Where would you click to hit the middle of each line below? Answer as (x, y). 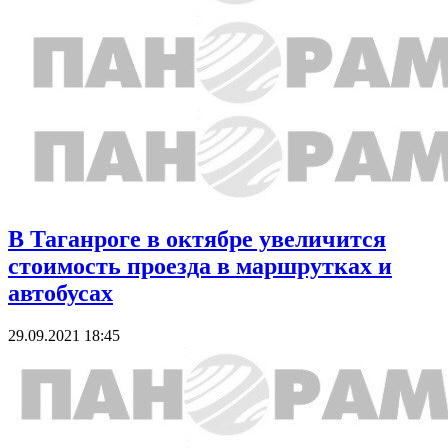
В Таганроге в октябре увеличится (197, 238)
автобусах (60, 292)
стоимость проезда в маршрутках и (200, 265)
